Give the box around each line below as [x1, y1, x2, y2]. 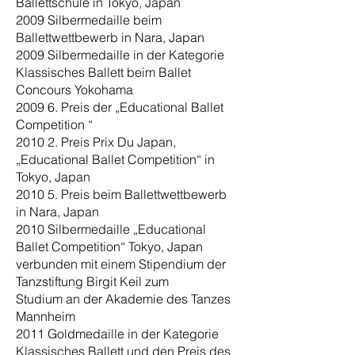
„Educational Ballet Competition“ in [16, 151, 215, 167]
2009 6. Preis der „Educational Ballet [16, 99, 223, 115]
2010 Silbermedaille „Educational [16, 221, 206, 237]
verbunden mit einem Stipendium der [16, 256, 226, 272]
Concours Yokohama [16, 82, 133, 97]
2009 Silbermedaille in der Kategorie [16, 47, 224, 63]
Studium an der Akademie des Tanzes [16, 291, 231, 307]
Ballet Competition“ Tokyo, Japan [16, 239, 203, 254]
